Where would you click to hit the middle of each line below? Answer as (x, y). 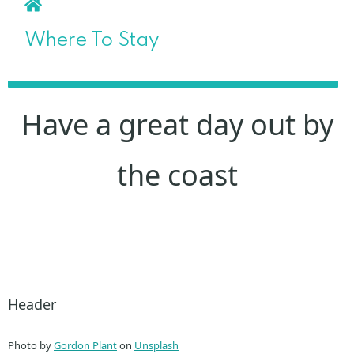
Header (32, 304)
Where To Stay (92, 40)
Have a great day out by (177, 124)
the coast (177, 175)
